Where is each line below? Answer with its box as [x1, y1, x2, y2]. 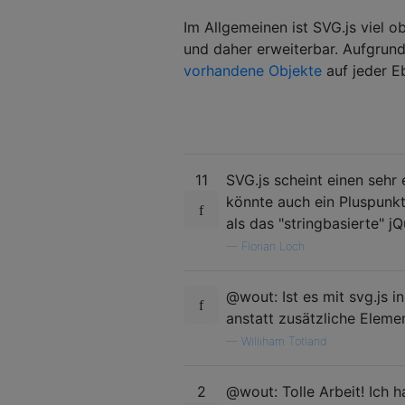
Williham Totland [241, 334, 327, 348]
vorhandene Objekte [184, 61, 322, 80]
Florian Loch [241, 239, 305, 253]
